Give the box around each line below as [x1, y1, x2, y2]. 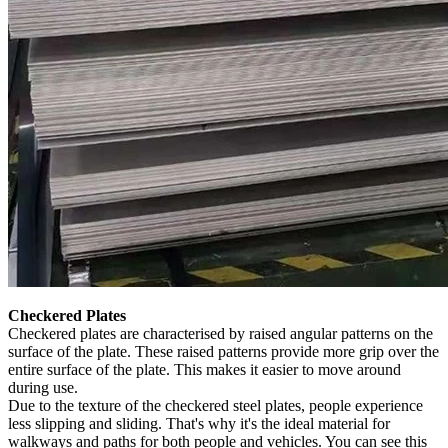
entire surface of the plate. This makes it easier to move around [8, 360, 401, 378]
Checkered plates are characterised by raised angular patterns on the [8, 324, 433, 342]
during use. [8, 378, 78, 396]
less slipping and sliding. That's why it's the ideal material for [8, 414, 390, 432]
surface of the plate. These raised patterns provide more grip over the [8, 342, 439, 360]
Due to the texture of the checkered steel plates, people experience [8, 396, 423, 414]
